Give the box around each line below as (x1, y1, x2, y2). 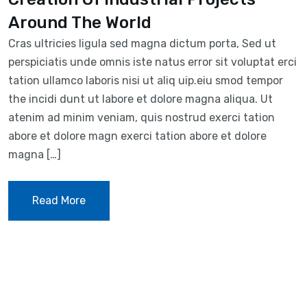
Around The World (8, 12, 151, 32)
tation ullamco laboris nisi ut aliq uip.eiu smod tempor (8, 73, 283, 87)
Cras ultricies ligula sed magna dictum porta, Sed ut (8, 36, 276, 50)
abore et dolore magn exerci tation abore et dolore (8, 129, 267, 143)
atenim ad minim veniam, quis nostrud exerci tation (8, 110, 275, 124)
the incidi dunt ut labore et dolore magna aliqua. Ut (8, 92, 273, 106)
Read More (32, 193, 86, 207)
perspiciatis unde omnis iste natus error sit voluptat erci (8, 55, 297, 69)
